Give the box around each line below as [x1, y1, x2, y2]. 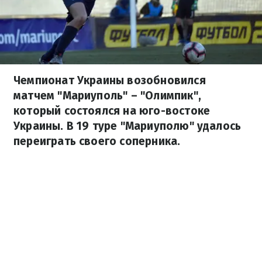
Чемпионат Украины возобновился [13, 74, 206, 87]
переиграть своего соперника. [13, 135, 181, 148]
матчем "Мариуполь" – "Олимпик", [13, 89, 201, 102]
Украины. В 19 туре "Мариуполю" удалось [13, 119, 242, 133]
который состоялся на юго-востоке [13, 104, 211, 118]
